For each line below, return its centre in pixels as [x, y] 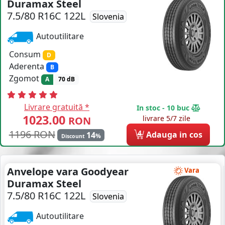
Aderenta [28, 67]
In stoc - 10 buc [164, 107]
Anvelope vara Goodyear [68, 171]
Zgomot [25, 79]
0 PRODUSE [104, 15]
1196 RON [32, 135]
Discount [74, 136]
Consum [26, 54]
